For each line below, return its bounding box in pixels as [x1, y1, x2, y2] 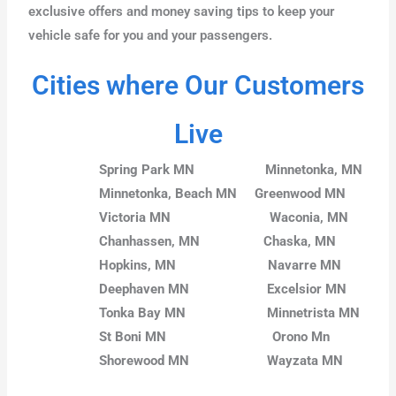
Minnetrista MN [267, 304, 361, 321]
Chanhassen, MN [99, 232, 264, 249]
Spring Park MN [99, 161, 266, 178]
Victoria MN [99, 209, 270, 225]
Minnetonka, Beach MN [99, 185, 255, 202]
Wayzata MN [267, 352, 344, 369]
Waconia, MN [270, 209, 349, 225]
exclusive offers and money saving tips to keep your [28, 4, 335, 20]
